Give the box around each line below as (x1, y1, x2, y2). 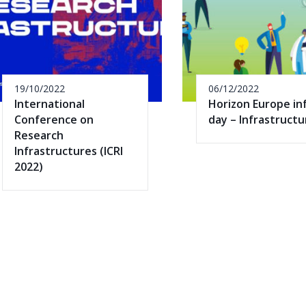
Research (14, 127, 64, 143)
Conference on (14, 111, 94, 127)
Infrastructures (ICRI (14, 143, 123, 158)
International (14, 96, 85, 111)
